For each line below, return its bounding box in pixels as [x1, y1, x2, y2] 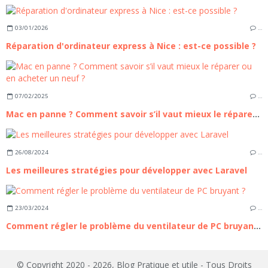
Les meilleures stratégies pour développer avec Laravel [6, 164, 247, 176]
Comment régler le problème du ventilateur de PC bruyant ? [254, 220, 261, 232]
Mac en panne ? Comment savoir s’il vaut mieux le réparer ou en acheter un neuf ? [252, 108, 260, 120]
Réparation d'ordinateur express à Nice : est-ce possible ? [6, 40, 256, 52]
